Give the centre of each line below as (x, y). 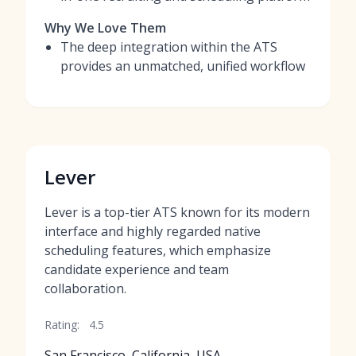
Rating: (62, 325)
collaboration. (85, 288)
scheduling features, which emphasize (158, 250)
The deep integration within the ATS (169, 47)
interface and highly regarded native (153, 231)
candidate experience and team (137, 269)
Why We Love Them (105, 28)
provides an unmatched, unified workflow (183, 66)
